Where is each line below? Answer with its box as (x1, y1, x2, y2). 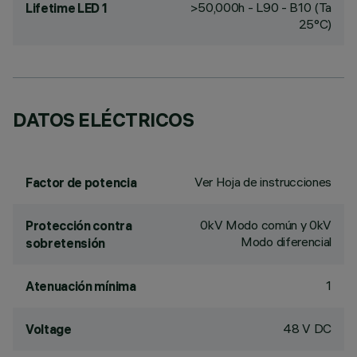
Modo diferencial (241, 233, 331, 249)
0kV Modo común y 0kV (200, 217, 331, 233)
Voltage (25, 321, 72, 337)
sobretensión (25, 235, 106, 251)
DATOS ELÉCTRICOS (13, 108, 194, 131)
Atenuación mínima (25, 278, 136, 294)
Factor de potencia (25, 175, 137, 190)
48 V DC (283, 320, 331, 336)
